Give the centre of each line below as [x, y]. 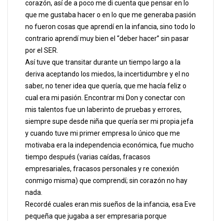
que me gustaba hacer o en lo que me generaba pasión [110, 15]
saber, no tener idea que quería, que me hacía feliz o [106, 86]
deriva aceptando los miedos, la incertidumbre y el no [107, 74]
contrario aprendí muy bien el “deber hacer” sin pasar [107, 39]
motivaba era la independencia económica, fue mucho [110, 145]
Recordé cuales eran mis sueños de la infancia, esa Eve [110, 204]
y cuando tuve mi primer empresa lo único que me [103, 133]
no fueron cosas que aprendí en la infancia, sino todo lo [110, 27]
